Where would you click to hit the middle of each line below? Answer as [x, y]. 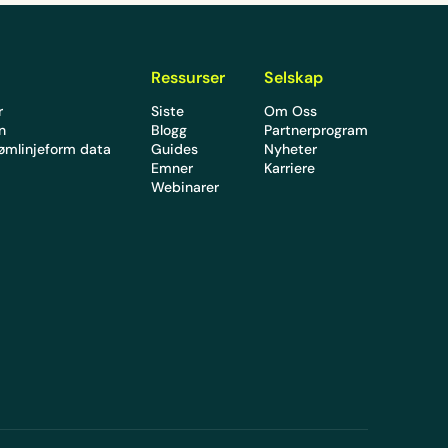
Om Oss [290, 111]
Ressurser [187, 77]
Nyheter [290, 149]
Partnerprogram [315, 130]
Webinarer [184, 187]
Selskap [293, 77]
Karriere [289, 168]
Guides [174, 149]
